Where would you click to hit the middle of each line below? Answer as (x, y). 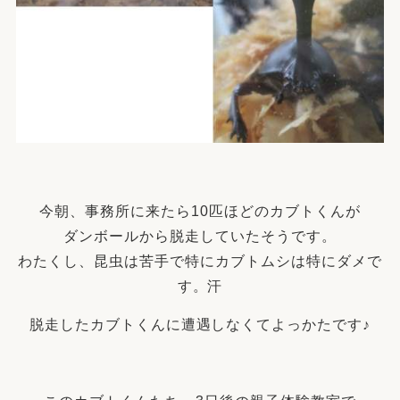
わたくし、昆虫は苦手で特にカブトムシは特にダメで (200, 262)
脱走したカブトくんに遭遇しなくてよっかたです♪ (200, 325)
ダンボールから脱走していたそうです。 (200, 237)
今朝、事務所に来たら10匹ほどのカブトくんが (200, 212)
